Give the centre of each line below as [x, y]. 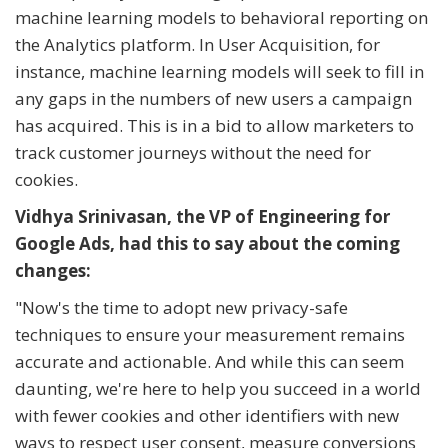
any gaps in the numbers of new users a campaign [213, 99]
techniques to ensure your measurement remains [210, 335]
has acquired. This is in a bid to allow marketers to [214, 126]
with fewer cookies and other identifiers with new [207, 416]
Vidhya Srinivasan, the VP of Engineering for [202, 217]
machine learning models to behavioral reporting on [221, 18]
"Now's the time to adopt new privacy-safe [181, 308]
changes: [53, 271]
